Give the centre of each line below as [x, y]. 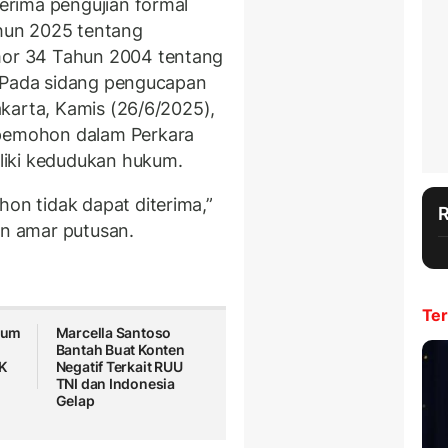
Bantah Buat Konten [120, 350]
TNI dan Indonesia [115, 384]
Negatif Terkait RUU [119, 367]
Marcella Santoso [113, 333]
